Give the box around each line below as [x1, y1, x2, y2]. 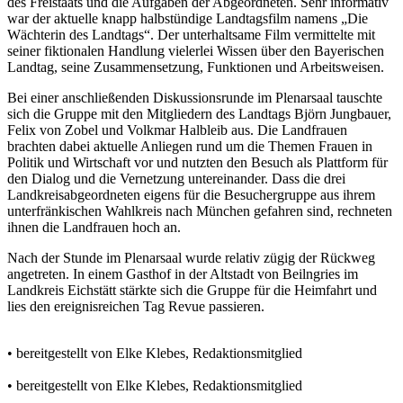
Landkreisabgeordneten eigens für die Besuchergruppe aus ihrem [7, 187, 375, 202]
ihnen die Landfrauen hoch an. [7, 219, 181, 235]
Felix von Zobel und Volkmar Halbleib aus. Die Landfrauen [7, 122, 347, 138]
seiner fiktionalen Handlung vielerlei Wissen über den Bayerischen [7, 43, 384, 58]
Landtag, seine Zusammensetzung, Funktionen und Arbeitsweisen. [7, 59, 384, 75]
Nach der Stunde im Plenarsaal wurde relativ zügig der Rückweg [7, 250, 375, 265]
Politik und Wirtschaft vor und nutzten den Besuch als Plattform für [7, 155, 388, 170]
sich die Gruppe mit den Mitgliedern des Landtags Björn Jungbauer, [7, 106, 391, 121]
